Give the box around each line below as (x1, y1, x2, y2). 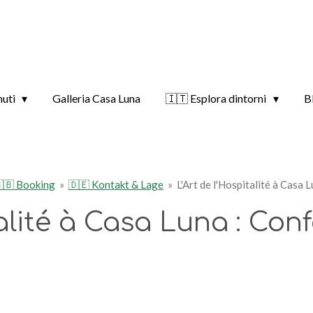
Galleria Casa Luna (52, 92, 141, 105)
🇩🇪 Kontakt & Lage (68, 178, 163, 191)
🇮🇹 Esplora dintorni (166, 92, 269, 105)
